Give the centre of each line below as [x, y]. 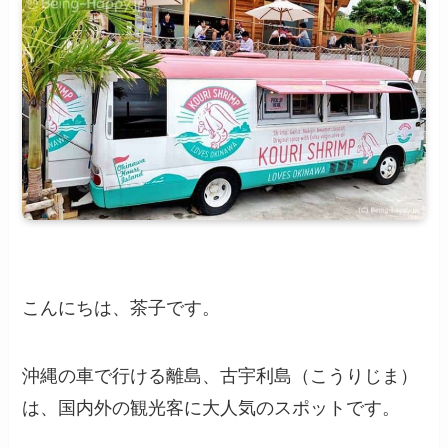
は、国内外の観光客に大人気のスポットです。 [211, 407]
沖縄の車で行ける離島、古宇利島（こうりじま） [220, 375]
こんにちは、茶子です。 [121, 307]
